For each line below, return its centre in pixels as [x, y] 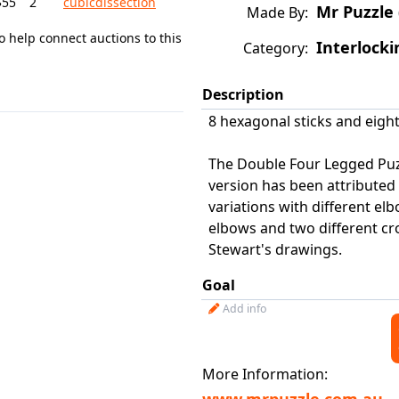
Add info [245, 309]
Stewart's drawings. [275, 249]
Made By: [277, 12]
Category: [276, 48]
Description [243, 94]
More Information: [265, 374]
